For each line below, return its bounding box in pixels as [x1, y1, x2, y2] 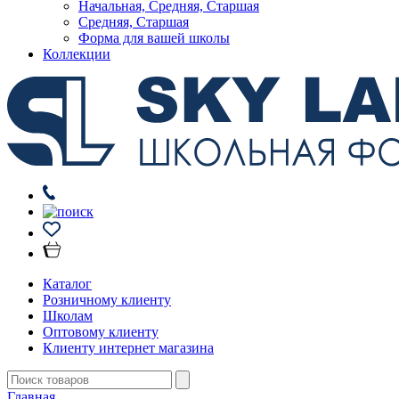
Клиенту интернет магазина [43, 340, 214, 355]
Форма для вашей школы [78, 30, 230, 45]
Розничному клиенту [43, 292, 171, 307]
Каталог [43, 276, 92, 291]
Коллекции [43, 46, 110, 61]
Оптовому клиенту [43, 324, 159, 339]
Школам [43, 308, 93, 323]
